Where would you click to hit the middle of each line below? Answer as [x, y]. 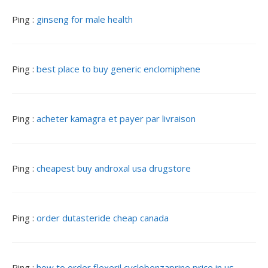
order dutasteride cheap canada [103, 218]
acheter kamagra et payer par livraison [116, 119]
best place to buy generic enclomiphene [118, 69]
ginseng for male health [85, 19]
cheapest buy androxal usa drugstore [114, 168]
